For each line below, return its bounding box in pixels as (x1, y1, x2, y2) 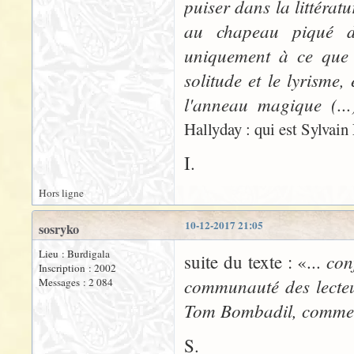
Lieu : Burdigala (39, 247, 110, 261)
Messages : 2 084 (39, 275, 113, 289)
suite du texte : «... (184, 250, 327, 273)
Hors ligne (39, 186, 84, 200)
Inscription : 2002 (39, 261, 116, 275)
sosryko (39, 220, 79, 239)
